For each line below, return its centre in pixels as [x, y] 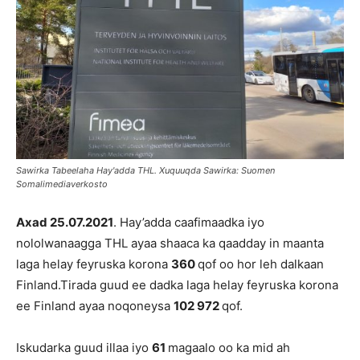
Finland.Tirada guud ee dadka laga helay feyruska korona [177, 285]
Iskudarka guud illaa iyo [84, 348]
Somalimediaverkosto [62, 184]
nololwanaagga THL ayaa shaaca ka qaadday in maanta [170, 243]
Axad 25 [41, 222]
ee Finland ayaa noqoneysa [95, 306]
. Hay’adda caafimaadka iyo [189, 222]
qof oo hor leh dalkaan [261, 264]
